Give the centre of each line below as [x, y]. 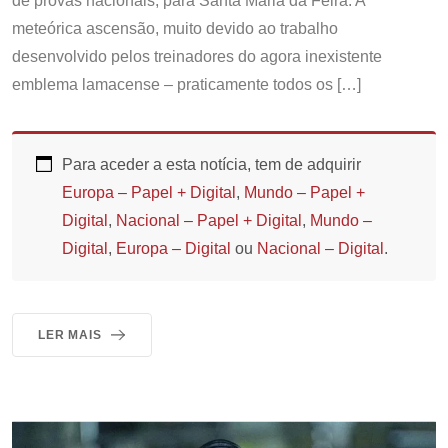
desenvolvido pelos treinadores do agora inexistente [197, 57]
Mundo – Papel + [304, 193]
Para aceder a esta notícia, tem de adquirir [211, 165]
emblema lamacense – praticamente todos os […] [186, 85]
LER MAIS [70, 335]
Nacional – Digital [320, 249]
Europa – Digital [173, 249]
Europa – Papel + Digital [149, 193]
